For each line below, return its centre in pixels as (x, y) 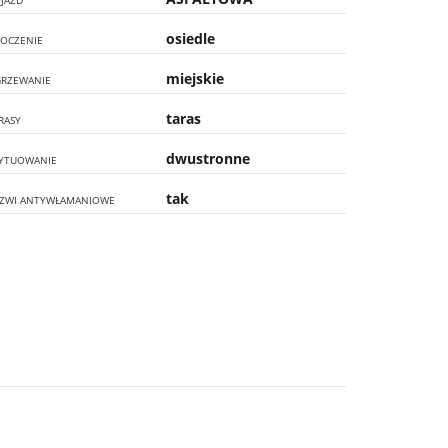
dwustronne (208, 158)
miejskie (195, 78)
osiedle (191, 38)
